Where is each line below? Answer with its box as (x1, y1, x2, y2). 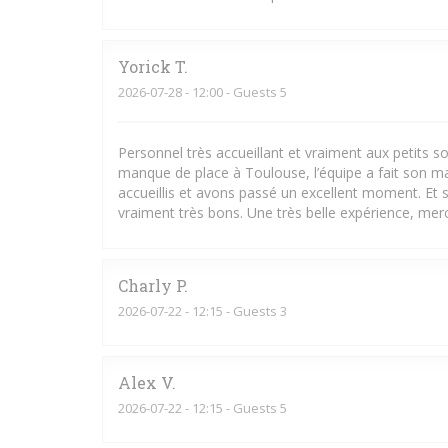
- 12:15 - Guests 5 (182, 399, 287, 417)
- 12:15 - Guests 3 (182, 302, 287, 320)
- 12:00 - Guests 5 (182, 83, 287, 101)
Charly (118, 275, 172, 296)
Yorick (118, 56, 171, 77)
